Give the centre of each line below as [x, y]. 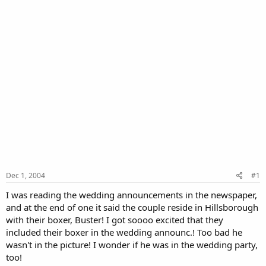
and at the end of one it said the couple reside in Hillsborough [132, 207]
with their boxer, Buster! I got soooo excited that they [115, 219]
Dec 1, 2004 [26, 175]
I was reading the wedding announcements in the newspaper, [132, 194]
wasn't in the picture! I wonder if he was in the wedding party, [132, 244]
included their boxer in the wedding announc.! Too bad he [124, 232]
